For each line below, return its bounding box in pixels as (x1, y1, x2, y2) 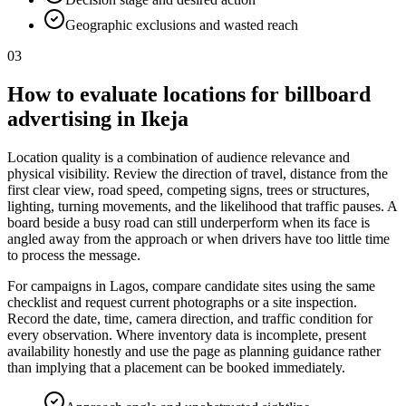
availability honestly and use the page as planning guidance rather (7, 343, 381, 360)
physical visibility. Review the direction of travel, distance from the (7, 166, 388, 182)
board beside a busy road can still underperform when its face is (7, 215, 370, 231)
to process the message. (7, 247, 140, 264)
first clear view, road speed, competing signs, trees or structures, (7, 182, 370, 198)
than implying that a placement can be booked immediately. (7, 360, 345, 376)
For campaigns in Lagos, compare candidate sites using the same (7, 278, 375, 295)
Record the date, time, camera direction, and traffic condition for (7, 311, 372, 327)
